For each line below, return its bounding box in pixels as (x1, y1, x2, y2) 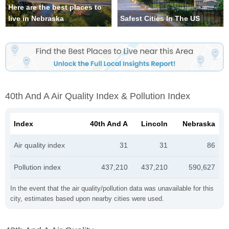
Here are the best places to (8, 3, 102, 12)
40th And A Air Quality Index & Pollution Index (5, 90, 190, 101)
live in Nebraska (8, 14, 64, 23)
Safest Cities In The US (120, 14, 200, 23)
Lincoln (141, 119, 168, 128)
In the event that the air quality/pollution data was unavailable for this (10, 184, 214, 192)
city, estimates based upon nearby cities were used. (10, 194, 164, 202)
